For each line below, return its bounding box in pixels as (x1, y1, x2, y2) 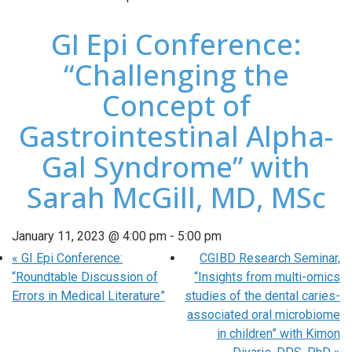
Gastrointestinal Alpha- (19, 115, 333, 156)
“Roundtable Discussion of (12, 269, 158, 284)
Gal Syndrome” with (42, 146, 310, 186)
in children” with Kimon (217, 325, 340, 341)
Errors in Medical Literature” (12, 288, 165, 303)
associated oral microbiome (187, 306, 340, 322)
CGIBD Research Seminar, (200, 250, 340, 266)
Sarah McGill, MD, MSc (26, 177, 326, 217)
